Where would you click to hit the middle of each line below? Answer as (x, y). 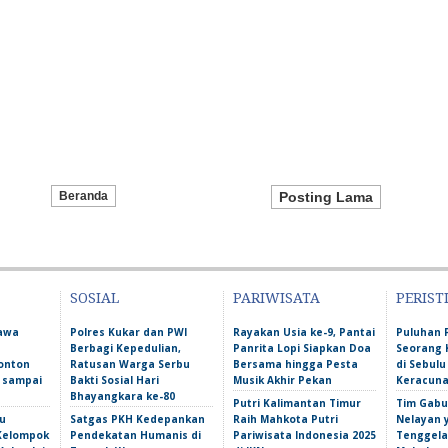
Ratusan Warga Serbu (130, 364)
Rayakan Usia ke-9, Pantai (304, 332)
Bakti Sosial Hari (114, 380)
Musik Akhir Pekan (282, 380)
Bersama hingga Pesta (295, 364)
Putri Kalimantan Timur (297, 403)
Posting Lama (326, 197)
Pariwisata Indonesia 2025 (304, 435)
